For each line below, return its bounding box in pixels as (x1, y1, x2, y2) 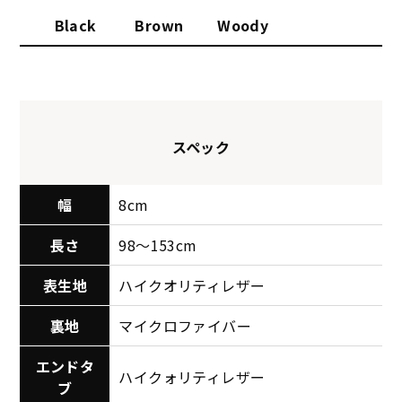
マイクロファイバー (118, 315, 252, 337)
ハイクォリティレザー (118, 366, 266, 389)
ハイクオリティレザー (118, 275, 266, 297)
